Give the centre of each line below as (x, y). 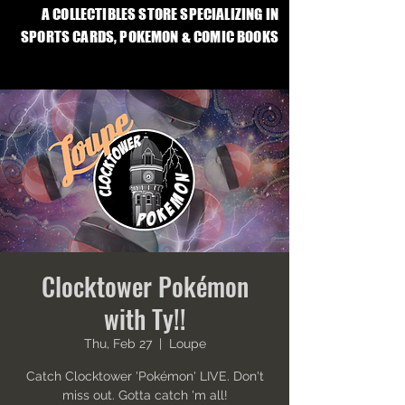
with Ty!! (145, 319)
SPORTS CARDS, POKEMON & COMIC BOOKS (150, 37)
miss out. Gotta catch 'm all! (145, 395)
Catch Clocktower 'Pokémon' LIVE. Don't (145, 376)
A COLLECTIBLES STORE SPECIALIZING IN (160, 14)
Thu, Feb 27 (118, 344)
